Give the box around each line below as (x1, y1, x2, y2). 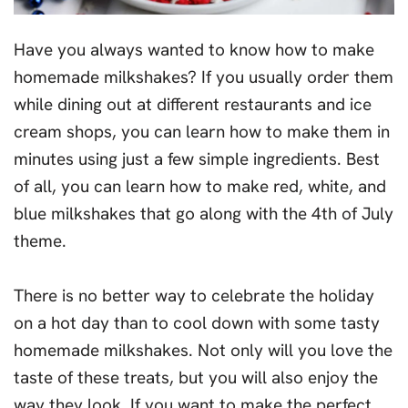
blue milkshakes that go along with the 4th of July (14, 202, 393, 225)
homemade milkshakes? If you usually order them (14, 66, 393, 88)
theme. (14, 229, 66, 252)
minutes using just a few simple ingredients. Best (14, 148, 380, 170)
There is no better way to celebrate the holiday (14, 284, 374, 307)
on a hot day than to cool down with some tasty (14, 311, 380, 334)
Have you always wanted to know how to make (14, 38, 374, 61)
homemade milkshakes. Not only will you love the (14, 339, 393, 362)
